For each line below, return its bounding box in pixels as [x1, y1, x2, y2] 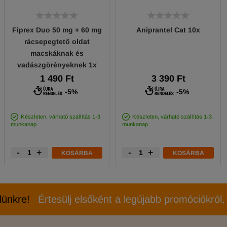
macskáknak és [30, 49, 84, 57]
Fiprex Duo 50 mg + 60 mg [12, 25, 102, 34]
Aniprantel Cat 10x [136, 25, 200, 34]
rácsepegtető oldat [24, 37, 90, 46]
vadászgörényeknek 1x [17, 60, 97, 69]
